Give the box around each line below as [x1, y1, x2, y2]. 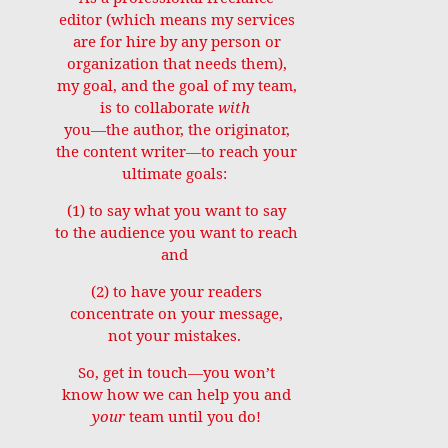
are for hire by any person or [72, 32, 281, 52]
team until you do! [129, 407, 262, 427]
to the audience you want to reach [55, 223, 299, 243]
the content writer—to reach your [56, 142, 298, 162]
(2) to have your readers [91, 282, 263, 302]
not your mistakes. [108, 326, 246, 346]
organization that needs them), [66, 54, 287, 74]
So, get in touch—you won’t [78, 363, 276, 383]
